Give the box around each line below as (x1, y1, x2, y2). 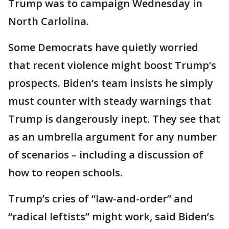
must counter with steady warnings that (8, 94, 211, 108)
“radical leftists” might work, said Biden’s (8, 210, 214, 223)
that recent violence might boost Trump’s (8, 58, 216, 72)
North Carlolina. (8, 14, 89, 28)
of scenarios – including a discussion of (8, 148, 203, 162)
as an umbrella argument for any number (8, 130, 217, 144)
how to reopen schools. (8, 166, 123, 179)
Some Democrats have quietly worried (8, 40, 198, 54)
